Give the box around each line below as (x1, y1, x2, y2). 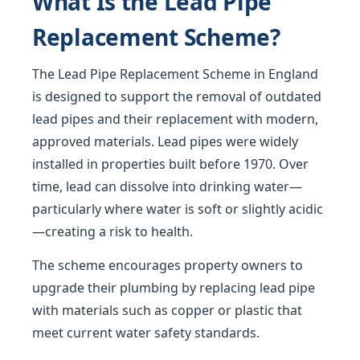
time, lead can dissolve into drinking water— (32, 178, 302, 195)
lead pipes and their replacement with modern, (32, 110, 318, 128)
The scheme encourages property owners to (32, 256, 303, 274)
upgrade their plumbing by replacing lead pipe (32, 279, 315, 297)
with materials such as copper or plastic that (32, 301, 302, 319)
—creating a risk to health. (32, 223, 193, 240)
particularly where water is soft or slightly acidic (32, 200, 323, 218)
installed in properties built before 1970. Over (32, 155, 309, 173)
